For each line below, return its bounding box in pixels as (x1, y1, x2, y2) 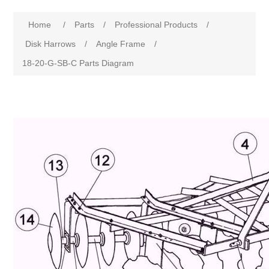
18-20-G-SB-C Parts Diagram (22, 58, 134, 68)
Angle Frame (96, 39, 146, 49)
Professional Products (115, 20, 198, 29)
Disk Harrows (25, 39, 76, 49)
